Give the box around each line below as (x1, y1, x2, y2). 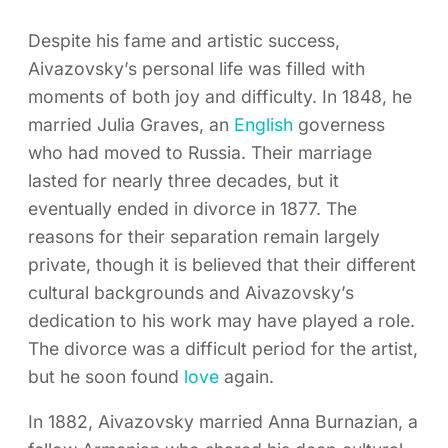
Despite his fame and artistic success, (28, 29, 340, 51)
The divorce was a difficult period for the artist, (28, 337, 418, 359)
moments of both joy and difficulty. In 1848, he (28, 85, 412, 107)
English (234, 113, 293, 135)
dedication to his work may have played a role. (28, 309, 415, 331)
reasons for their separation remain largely (28, 225, 380, 247)
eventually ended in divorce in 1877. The (28, 197, 357, 219)
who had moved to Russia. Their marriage (28, 141, 372, 163)
